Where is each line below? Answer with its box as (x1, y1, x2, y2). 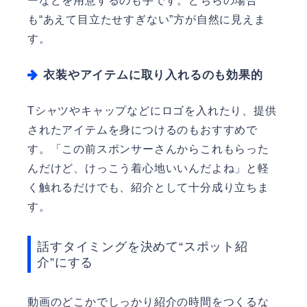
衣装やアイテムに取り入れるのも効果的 (43, 69, 263, 82)
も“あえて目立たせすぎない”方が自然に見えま (27, 13, 266, 25)
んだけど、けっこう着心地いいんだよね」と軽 (27, 162, 269, 174)
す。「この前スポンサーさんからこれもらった (27, 143, 269, 155)
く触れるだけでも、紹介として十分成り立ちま (27, 181, 269, 193)
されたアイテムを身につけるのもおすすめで (27, 123, 258, 136)
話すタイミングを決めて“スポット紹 (37, 238, 248, 254)
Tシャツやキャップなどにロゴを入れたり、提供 (27, 104, 277, 116)
